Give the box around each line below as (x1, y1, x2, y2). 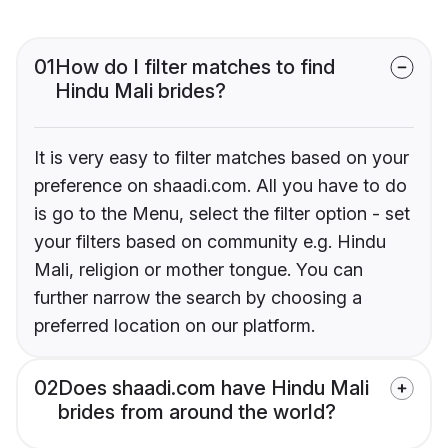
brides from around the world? (58, 400, 336, 425)
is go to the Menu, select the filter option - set (34, 203, 410, 225)
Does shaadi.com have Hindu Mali (58, 376, 369, 401)
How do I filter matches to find (55, 55, 335, 80)
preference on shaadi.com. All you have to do (34, 175, 407, 197)
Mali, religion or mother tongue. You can (34, 259, 363, 281)
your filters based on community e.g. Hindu (34, 231, 386, 253)
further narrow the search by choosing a (34, 287, 362, 309)
